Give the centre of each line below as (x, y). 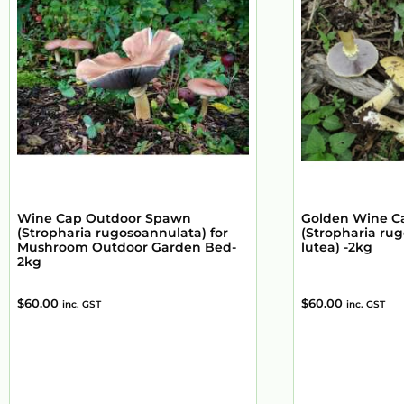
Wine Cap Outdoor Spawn (104, 219)
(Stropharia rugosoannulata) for (123, 233)
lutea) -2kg (337, 248)
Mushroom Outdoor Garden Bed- (127, 248)
